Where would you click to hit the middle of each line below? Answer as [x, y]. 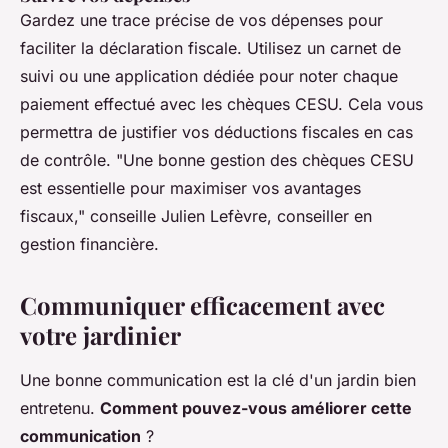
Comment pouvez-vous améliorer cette [256, 408]
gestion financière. [89, 244]
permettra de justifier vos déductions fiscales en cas [216, 132]
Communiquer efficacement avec [202, 305]
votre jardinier [100, 335]
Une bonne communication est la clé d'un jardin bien [218, 380]
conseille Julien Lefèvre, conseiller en [228, 216]
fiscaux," [52, 216]
